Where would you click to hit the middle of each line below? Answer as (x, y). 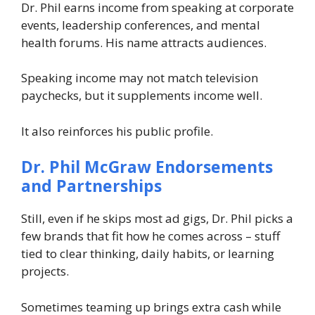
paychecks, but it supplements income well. (142, 96)
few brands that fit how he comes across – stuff (150, 236)
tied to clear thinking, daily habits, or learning (148, 254)
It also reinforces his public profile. (117, 131)
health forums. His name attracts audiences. (144, 42)
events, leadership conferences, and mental (141, 25)
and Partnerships (91, 186)
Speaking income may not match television (140, 78)
